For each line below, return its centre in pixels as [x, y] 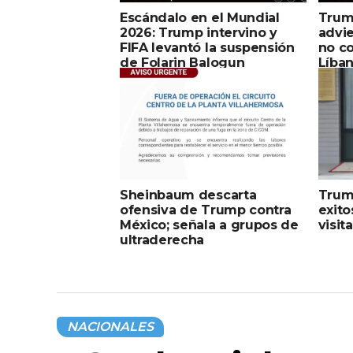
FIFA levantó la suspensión [207, 47]
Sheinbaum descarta [188, 195]
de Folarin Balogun [182, 62]
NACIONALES [110, 326]
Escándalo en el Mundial [200, 17]
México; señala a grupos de [209, 225]
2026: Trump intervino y [199, 32]
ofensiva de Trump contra [206, 210]
